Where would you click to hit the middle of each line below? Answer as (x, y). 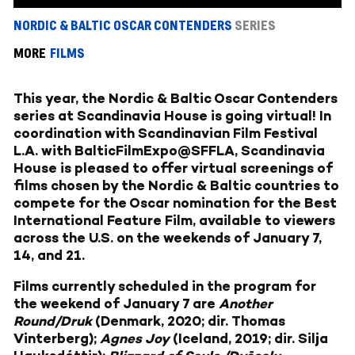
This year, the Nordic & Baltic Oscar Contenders (176, 99)
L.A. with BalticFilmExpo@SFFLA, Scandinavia (169, 151)
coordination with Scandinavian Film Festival (166, 134)
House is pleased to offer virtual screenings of (173, 168)
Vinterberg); (57, 339)
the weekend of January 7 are (116, 304)
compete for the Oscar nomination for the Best (175, 203)
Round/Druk (53, 321)
